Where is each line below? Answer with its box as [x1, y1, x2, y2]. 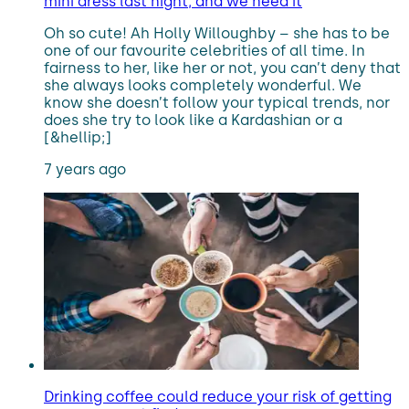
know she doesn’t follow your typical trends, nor [44, 94, 390, 111]
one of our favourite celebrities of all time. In [44, 42, 365, 59]
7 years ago [44, 161, 126, 178]
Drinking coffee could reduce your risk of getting [44, 388, 392, 405]
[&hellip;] [44, 129, 111, 146]
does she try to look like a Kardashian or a [44, 111, 342, 129]
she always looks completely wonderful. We [44, 77, 362, 94]
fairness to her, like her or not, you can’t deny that [44, 59, 401, 77]
